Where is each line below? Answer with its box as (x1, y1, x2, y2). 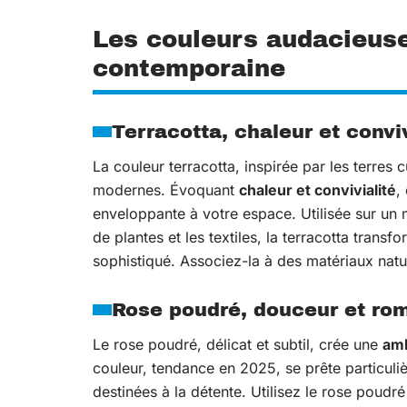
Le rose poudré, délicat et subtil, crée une (93, 335, 382, 353)
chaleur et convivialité (239, 181, 396, 199)
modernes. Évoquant (93, 181, 239, 199)
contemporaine (93, 55, 285, 81)
